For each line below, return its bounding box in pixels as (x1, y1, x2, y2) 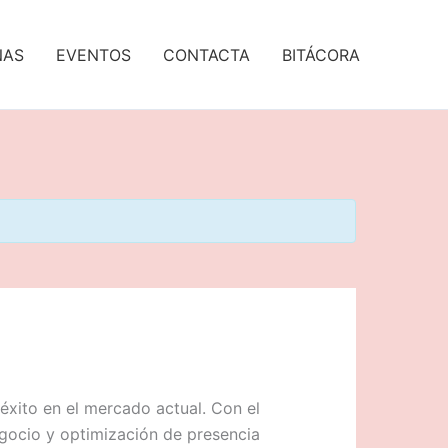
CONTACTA (163, 44, 250, 65)
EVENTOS (56, 44, 131, 65)
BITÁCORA (282, 44, 360, 65)
